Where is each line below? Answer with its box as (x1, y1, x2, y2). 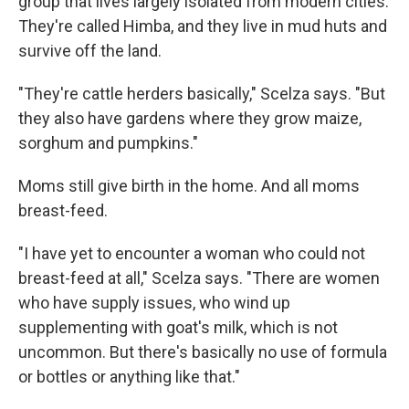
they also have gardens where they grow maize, (18, 109, 362, 129)
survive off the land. (18, 41, 162, 61)
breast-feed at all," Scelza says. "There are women (18, 268, 380, 288)
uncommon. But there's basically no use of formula (18, 342, 387, 362)
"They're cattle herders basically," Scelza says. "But (18, 84, 385, 104)
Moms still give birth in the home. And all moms (18, 176, 360, 196)
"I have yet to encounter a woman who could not (18, 244, 365, 264)
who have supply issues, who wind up (18, 293, 290, 313)
